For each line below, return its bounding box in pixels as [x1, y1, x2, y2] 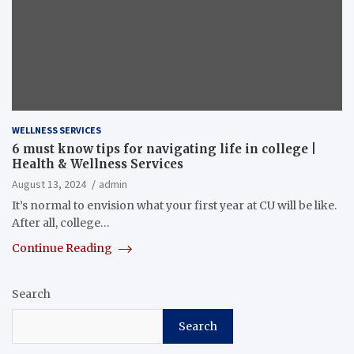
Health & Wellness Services [12, 156, 183, 172]
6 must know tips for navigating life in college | [12, 141, 316, 157]
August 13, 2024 [12, 177, 86, 192]
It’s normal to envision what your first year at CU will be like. [12, 198, 337, 213]
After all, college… [12, 216, 110, 231]
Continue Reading [12, 241, 115, 256]
